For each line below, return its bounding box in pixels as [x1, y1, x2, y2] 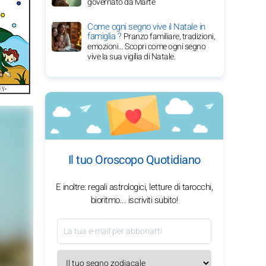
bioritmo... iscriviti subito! [90, 194, 178, 207]
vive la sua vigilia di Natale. [87, 50, 175, 63]
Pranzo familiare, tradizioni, [123, 30, 215, 43]
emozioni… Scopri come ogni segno [87, 40, 205, 53]
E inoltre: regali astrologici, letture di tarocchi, [55, 180, 213, 194]
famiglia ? [87, 30, 123, 43]
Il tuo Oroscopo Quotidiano [68, 151, 201, 169]
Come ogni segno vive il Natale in [87, 20, 205, 33]
